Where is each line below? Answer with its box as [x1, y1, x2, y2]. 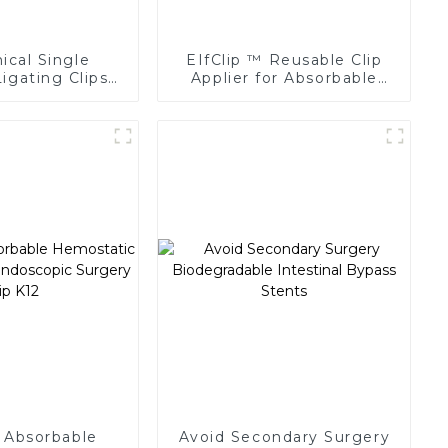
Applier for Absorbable [190, 68, 378, 87]
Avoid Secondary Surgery [178, 427, 391, 446]
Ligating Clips [226, 86, 343, 105]
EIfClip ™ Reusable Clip [186, 50, 383, 69]
